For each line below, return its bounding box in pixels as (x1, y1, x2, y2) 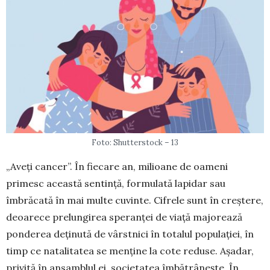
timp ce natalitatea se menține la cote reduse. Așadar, (6, 245, 254, 257)
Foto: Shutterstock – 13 (92, 137, 178, 148)
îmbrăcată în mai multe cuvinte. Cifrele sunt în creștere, (6, 194, 263, 207)
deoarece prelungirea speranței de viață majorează (6, 211, 242, 224)
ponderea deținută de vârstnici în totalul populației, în (6, 228, 254, 240)
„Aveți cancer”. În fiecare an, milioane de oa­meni (6, 160, 228, 173)
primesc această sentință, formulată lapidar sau (6, 177, 225, 190)
